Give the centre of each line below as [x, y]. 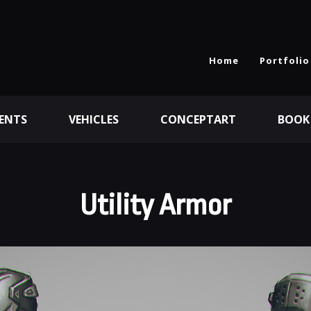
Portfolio [285, 60]
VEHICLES [94, 119]
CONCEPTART [198, 119]
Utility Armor [155, 205]
